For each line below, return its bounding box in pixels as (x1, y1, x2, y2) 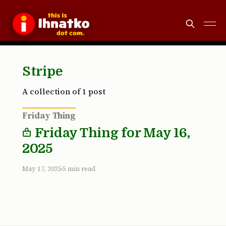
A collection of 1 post (22, 86, 105, 97)
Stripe (22, 64, 63, 79)
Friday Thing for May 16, (32, 126, 190, 140)
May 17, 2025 (22, 164, 62, 173)
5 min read (63, 164, 96, 173)
